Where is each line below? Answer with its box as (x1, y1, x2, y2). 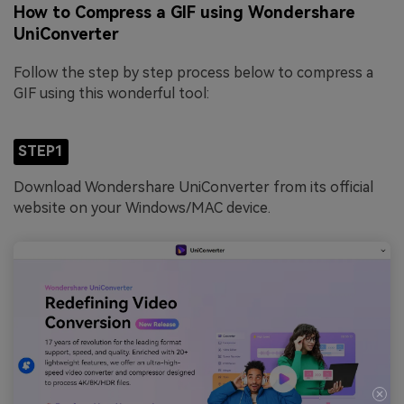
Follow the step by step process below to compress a (14, 64, 373, 82)
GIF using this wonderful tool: (14, 85, 209, 103)
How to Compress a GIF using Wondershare (14, 3, 355, 23)
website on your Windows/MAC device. (14, 199, 271, 217)
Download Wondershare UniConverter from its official (14, 179, 373, 197)
